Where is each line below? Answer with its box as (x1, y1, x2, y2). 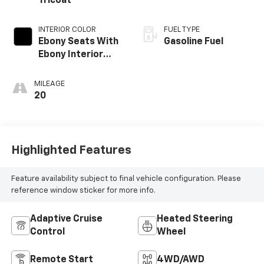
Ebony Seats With (38, 37, 118, 47)
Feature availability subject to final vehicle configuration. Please (11, 174, 241, 183)
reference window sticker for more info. (11, 186, 156, 194)
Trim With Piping (38, 115, 111, 125)
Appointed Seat (38, 102, 110, 112)
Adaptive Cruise (29, 214, 103, 225)
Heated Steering (157, 214, 233, 225)
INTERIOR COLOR (38, 26, 96, 34)
